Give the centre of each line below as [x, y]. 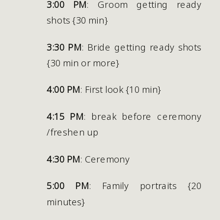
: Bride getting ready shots [142, 46]
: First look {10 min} [121, 89]
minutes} [67, 201]
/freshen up [73, 132]
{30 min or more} [83, 62]
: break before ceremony [143, 116]
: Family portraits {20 [145, 185]
